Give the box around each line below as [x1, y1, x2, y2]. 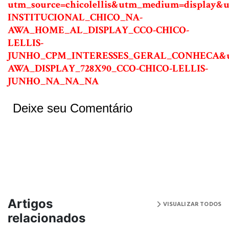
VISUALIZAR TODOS [161, 200, 221, 207]
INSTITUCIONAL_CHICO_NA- [8, 10, 143, 24]
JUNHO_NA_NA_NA [8, 74, 99, 88]
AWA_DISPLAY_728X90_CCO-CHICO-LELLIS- [8, 61, 208, 75]
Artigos [8, 196, 53, 211]
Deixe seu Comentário [13, 101, 132, 115]
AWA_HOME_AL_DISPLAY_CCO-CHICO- [8, 23, 189, 37]
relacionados [8, 210, 85, 225]
